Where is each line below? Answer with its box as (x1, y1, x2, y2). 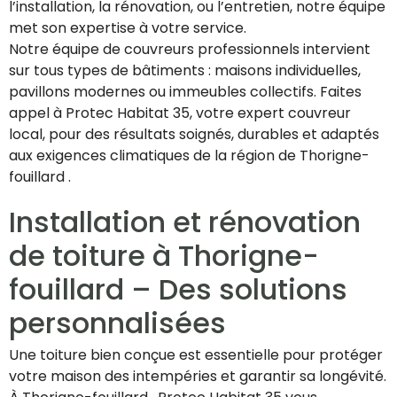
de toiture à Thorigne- (9, 236, 319, 276)
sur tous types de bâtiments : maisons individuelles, (9, 60, 361, 82)
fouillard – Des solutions (9, 269, 347, 310)
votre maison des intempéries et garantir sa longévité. (9, 366, 386, 387)
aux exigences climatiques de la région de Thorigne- (9, 145, 370, 167)
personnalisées (9, 303, 226, 344)
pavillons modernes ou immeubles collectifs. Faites (9, 82, 362, 103)
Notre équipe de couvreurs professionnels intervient (9, 39, 370, 60)
